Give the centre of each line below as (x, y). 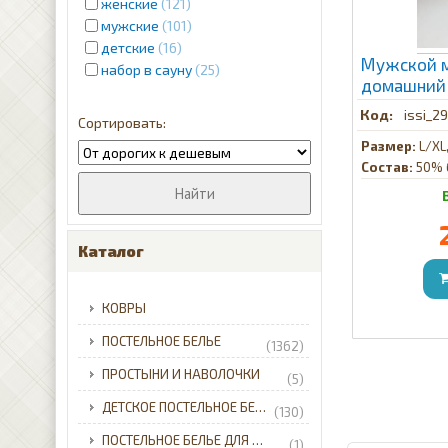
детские (128, 48)
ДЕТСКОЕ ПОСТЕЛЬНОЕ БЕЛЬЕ (261, 407)
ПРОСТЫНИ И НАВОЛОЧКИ (181, 374)
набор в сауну (147, 70)
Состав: (387, 167)
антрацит (397, 106)
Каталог (111, 251)
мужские (130, 26)
